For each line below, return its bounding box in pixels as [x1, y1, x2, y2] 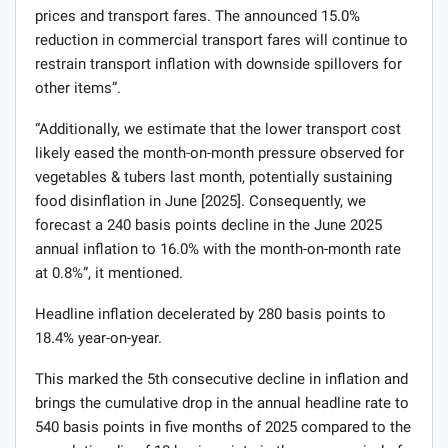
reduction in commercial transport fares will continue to [35, 30, 408, 49]
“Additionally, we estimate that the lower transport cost [35, 119, 401, 138]
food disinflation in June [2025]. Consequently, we [35, 191, 366, 210]
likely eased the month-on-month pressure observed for [35, 143, 404, 162]
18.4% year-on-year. [35, 328, 162, 347]
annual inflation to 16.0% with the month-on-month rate [35, 239, 401, 258]
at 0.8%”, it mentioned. [35, 263, 183, 282]
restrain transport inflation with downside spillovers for [35, 54, 402, 73]
